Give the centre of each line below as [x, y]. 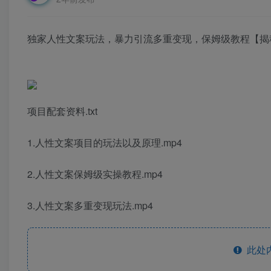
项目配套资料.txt [62, 111]
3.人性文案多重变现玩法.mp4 [90, 205]
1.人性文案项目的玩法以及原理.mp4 [105, 142]
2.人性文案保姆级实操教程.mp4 [95, 174]
